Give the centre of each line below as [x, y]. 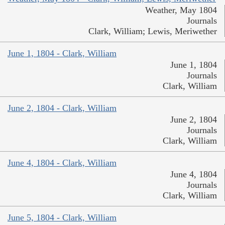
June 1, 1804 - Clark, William [62, 53]
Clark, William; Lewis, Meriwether [153, 31]
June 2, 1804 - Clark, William [62, 108]
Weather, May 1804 [181, 10]
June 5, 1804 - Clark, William [62, 217]
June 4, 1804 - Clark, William [62, 162]
